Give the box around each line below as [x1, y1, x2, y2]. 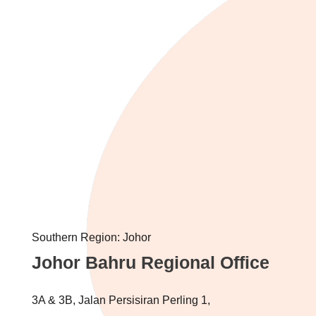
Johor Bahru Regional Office [31, 252, 269, 272]
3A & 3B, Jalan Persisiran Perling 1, [31, 293, 210, 306]
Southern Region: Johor [31, 231, 151, 243]
